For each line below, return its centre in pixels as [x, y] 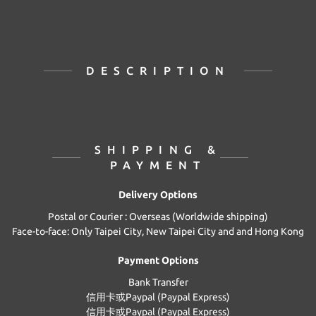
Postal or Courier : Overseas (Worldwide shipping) [158, 217]
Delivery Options [158, 195]
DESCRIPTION [158, 71]
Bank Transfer [158, 282]
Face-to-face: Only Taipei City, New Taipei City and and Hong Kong [158, 231]
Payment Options [158, 260]
